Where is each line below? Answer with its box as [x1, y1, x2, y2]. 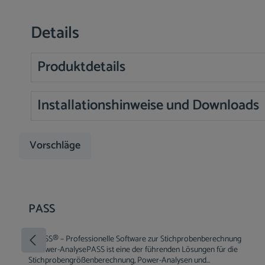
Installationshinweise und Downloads [37, 94, 259, 117]
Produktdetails [37, 56, 125, 79]
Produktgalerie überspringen [18, 181, 127, 197]
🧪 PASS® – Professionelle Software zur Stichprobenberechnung [28, 232, 241, 246]
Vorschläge [30, 137, 80, 154]
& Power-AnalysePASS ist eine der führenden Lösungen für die [28, 243, 238, 257]
